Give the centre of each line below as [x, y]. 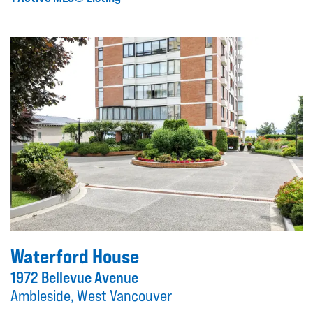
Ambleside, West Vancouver [91, 296]
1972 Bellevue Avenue [74, 278]
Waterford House [75, 257]
